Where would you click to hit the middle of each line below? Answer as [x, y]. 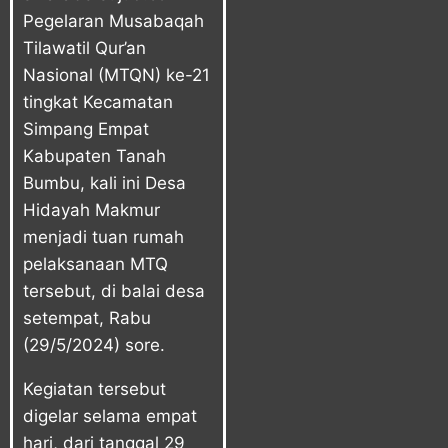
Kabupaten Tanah [94, 156]
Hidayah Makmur [91, 210]
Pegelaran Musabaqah [113, 21]
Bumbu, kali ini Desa [104, 183]
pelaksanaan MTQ [95, 264]
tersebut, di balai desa [114, 291]
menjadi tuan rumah [103, 237]
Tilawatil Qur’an [84, 48]
